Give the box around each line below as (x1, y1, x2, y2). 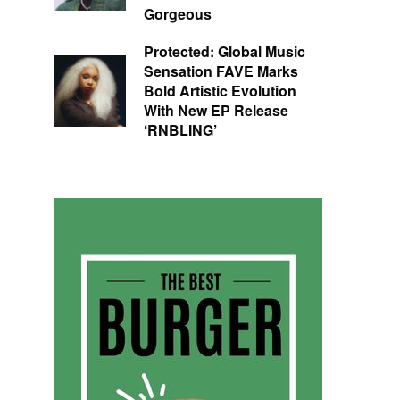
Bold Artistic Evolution (144, 80, 296, 102)
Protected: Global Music (144, 41, 305, 62)
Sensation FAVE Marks (144, 61, 298, 82)
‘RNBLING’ (144, 120, 217, 141)
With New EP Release (144, 100, 288, 121)
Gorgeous (144, 4, 212, 25)
